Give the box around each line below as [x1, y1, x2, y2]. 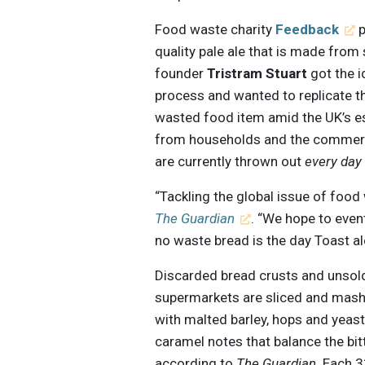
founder [155, 65, 208, 82]
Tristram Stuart [207, 65, 308, 82]
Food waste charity [155, 21, 276, 38]
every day [305, 153, 363, 170]
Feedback [275, 21, 340, 38]
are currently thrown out [155, 153, 306, 170]
